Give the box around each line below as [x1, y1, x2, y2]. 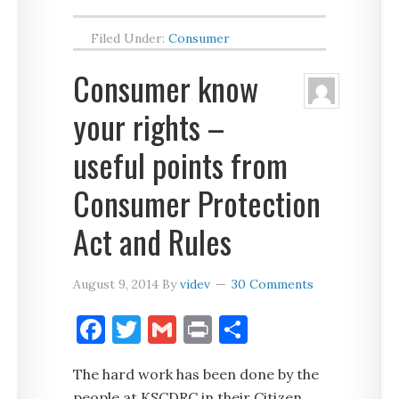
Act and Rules [73, 217, 232, 265]
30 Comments [232, 276, 314, 292]
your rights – [73, 102, 225, 150]
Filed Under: [91, 30, 169, 46]
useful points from [73, 141, 289, 188]
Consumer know [73, 64, 259, 111]
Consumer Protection [73, 179, 322, 226]
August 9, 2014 [73, 276, 159, 292]
